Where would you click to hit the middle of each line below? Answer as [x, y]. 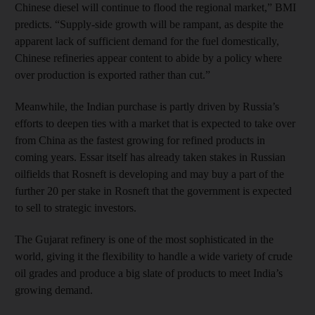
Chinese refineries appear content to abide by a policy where [148, 58]
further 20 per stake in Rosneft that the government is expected [153, 191]
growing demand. [54, 290]
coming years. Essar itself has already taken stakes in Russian [150, 157]
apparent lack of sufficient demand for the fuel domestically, [147, 41]
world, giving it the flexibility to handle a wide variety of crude [154, 256]
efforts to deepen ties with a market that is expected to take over [155, 123]
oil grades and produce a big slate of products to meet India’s [149, 273]
